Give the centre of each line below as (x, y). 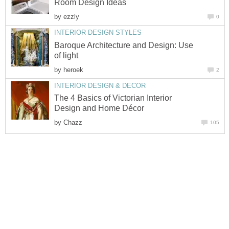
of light (66, 55)
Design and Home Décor (99, 108)
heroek (73, 70)
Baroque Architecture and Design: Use (124, 45)
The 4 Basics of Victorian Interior (113, 98)
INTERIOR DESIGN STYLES (98, 33)
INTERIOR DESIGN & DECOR (100, 85)
